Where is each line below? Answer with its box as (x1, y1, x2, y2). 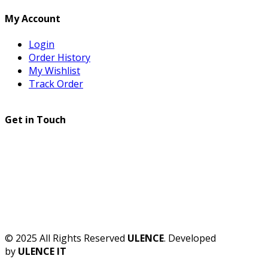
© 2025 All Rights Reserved (5, 231, 127, 245)
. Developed (164, 231, 216, 245)
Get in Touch (5, 112, 66, 126)
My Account (5, 12, 60, 26)
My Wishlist (29, 64, 80, 78)
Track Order (29, 77, 83, 91)
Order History (29, 51, 90, 65)
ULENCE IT (18, 244, 66, 258)
